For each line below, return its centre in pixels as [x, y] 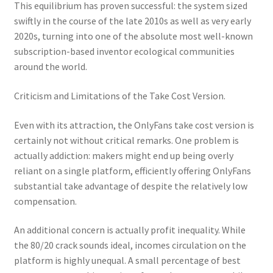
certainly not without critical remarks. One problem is [126, 140]
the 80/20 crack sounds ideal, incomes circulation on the [130, 245]
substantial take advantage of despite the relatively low [130, 186]
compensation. [45, 201]
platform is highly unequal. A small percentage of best [127, 261]
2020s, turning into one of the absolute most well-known [133, 36]
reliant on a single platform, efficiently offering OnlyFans [132, 170]
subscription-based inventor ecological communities [124, 51]
